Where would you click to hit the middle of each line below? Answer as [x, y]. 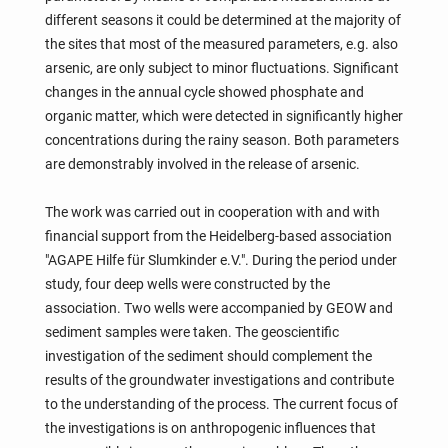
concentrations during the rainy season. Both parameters [221, 139]
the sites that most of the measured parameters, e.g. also [221, 43]
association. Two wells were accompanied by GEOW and [218, 307]
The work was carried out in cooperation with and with [212, 211]
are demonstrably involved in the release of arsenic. [202, 163]
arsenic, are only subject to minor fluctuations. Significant [221, 67]
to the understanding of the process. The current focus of [221, 403]
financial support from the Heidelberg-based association [218, 235]
